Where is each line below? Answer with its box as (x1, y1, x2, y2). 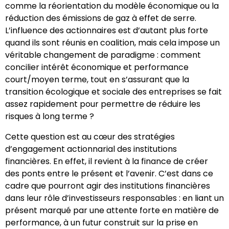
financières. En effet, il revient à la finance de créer (5, 155, 208, 167)
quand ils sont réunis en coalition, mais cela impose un (5, 37, 220, 49)
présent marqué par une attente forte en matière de (5, 204, 219, 216)
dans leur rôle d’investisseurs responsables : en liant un (5, 192, 224, 204)
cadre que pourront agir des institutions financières (5, 180, 210, 192)
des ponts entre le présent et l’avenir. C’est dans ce (5, 168, 213, 179)
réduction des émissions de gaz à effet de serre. (5, 12, 196, 24)
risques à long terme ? (5, 110, 94, 122)
